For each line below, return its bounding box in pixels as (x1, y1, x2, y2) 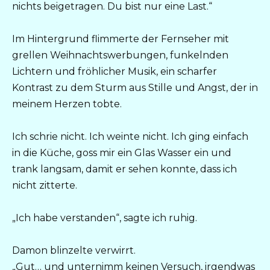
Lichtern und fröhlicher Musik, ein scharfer (12, 65, 217, 77)
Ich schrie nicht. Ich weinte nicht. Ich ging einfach (12, 131, 248, 143)
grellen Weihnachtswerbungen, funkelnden (12, 49, 228, 61)
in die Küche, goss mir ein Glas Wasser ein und (12, 147, 231, 159)
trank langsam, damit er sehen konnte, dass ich (12, 163, 237, 175)
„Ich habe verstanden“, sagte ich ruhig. (12, 212, 197, 224)
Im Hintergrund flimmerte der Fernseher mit (12, 33, 229, 45)
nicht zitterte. (12, 180, 77, 192)
